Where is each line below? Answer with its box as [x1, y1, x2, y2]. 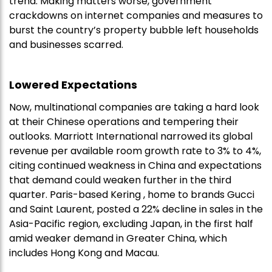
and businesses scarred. [9, 38, 123, 52]
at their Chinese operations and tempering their [9, 115, 239, 129]
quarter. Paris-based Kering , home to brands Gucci [9, 188, 254, 202]
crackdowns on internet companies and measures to [9, 8, 263, 23]
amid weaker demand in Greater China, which [9, 231, 227, 246]
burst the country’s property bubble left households [9, 23, 259, 38]
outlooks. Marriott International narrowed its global [9, 129, 253, 144]
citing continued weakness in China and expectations [9, 158, 262, 173]
